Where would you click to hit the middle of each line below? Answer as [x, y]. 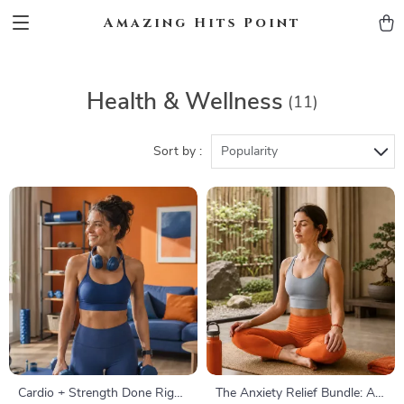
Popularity [249, 151]
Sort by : [178, 151]
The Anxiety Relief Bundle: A [295, 393]
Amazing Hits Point [202, 23]
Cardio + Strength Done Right [102, 393]
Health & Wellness [184, 102]
